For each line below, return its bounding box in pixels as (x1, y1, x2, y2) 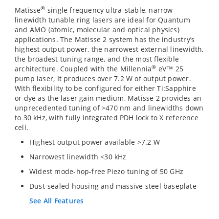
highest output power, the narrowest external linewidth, (15, 44, 204, 54)
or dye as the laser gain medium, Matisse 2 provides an (15, 93, 202, 103)
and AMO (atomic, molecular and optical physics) (15, 25, 179, 34)
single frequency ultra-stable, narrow (45, 5, 173, 15)
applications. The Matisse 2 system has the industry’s (15, 35, 195, 44)
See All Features (29, 196, 84, 205)
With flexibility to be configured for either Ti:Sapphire (15, 84, 196, 93)
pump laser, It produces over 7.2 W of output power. (15, 74, 191, 83)
